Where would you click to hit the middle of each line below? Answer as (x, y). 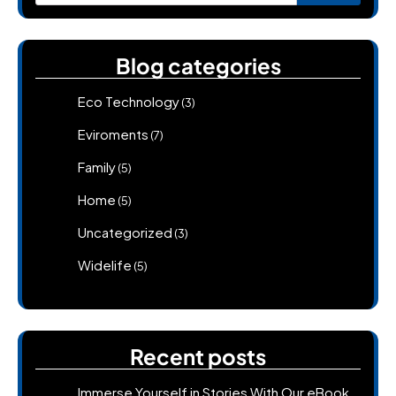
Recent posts (198, 356)
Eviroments (113, 133)
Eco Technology (129, 101)
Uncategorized (125, 232)
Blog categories (198, 65)
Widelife (105, 264)
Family (97, 166)
